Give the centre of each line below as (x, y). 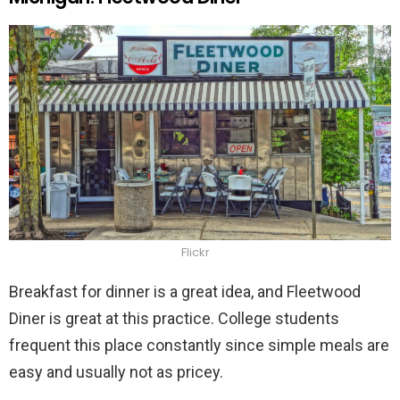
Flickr (196, 253)
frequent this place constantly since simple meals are (199, 346)
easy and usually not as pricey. (116, 372)
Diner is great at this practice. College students (174, 319)
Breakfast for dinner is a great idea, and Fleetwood (185, 292)
